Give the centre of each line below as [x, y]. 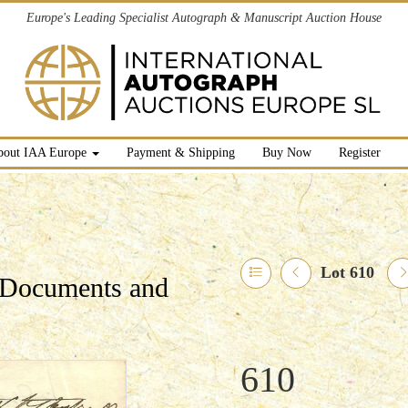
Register [359, 153]
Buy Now [286, 153]
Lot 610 [347, 272]
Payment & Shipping [180, 153]
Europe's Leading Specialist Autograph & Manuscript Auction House [204, 18]
